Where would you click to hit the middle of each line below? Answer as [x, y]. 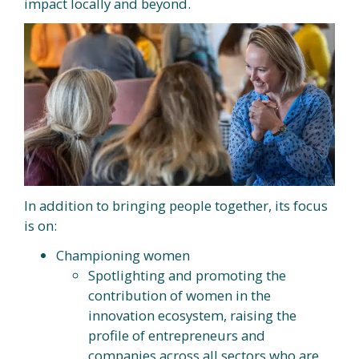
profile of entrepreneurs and [177, 336]
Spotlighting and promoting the [187, 276]
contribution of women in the [179, 296]
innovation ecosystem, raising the [192, 316]
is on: [40, 226]
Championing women [123, 256]
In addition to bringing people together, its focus [176, 206]
